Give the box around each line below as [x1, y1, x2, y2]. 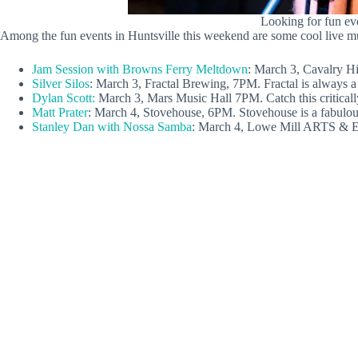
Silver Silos [32, 76, 89, 90]
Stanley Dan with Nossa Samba [32, 119, 192, 133]
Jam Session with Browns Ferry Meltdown [32, 62, 248, 76]
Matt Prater [32, 105, 88, 119]
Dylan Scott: [32, 90, 95, 105]
